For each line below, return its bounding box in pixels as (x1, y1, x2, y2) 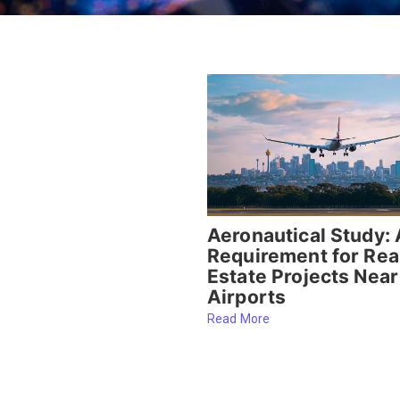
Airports (207, 285, 287, 308)
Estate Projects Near (207, 264, 398, 287)
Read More (207, 312, 271, 327)
